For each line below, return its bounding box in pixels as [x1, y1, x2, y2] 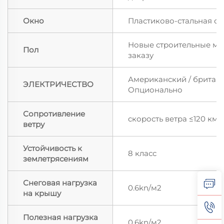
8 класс [128, 148, 156, 158]
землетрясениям [23, 154, 88, 164]
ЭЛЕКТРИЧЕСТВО [23, 79, 93, 89]
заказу [128, 50, 153, 60]
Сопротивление [23, 109, 85, 119]
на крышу [23, 188, 61, 198]
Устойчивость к [23, 143, 82, 153]
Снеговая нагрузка [23, 178, 97, 188]
